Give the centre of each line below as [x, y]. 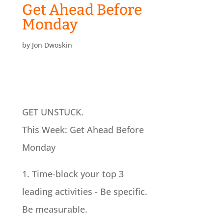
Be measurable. [55, 209]
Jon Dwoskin [52, 45]
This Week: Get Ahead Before [83, 130]
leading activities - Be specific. [84, 192]
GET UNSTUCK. [53, 112]
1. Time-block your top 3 [73, 174]
